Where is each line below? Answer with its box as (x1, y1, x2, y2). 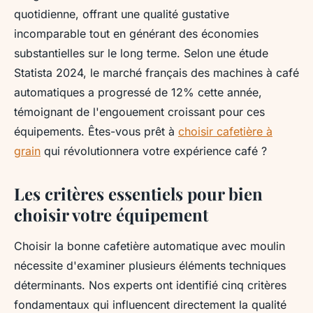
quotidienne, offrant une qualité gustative (14, 7, 229, 22)
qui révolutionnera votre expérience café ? (41, 144, 267, 159)
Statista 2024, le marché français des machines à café (14, 66, 299, 80)
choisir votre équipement (14, 203, 208, 226)
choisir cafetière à (178, 124, 272, 139)
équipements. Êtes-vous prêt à (14, 124, 178, 139)
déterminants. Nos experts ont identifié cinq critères (14, 278, 286, 293)
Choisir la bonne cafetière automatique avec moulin (14, 239, 285, 254)
